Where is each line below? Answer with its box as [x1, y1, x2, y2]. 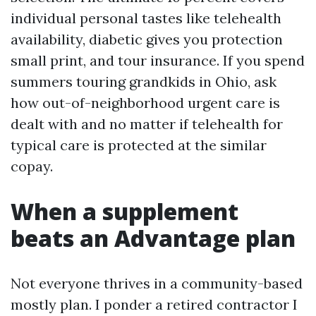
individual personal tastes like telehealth [11, 9, 281, 27]
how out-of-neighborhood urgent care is [11, 94, 280, 111]
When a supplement [11, 196, 238, 226]
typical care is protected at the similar [11, 136, 267, 154]
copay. [11, 157, 53, 175]
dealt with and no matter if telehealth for [11, 115, 283, 133]
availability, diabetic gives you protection [11, 30, 283, 48]
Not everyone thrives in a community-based [11, 274, 303, 292]
